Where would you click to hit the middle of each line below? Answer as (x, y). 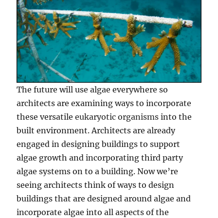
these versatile (46, 117)
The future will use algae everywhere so (92, 90)
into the (175, 117)
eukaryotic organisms (117, 117)
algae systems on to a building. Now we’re (98, 172)
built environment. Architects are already (96, 131)
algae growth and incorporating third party (100, 158)
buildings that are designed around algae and (104, 199)
